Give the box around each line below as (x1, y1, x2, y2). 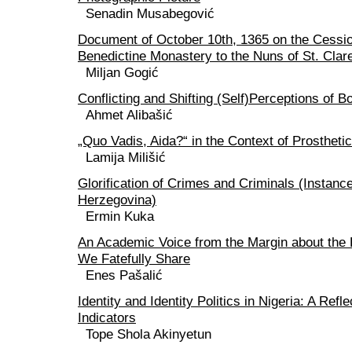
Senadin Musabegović (86, 5, 214, 22)
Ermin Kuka (86, 208, 154, 225)
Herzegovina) (78, 192, 156, 208)
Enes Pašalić (86, 267, 163, 284)
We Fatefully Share (78, 251, 190, 267)
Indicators (78, 310, 136, 326)
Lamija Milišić (86, 149, 166, 166)
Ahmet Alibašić (86, 107, 173, 123)
